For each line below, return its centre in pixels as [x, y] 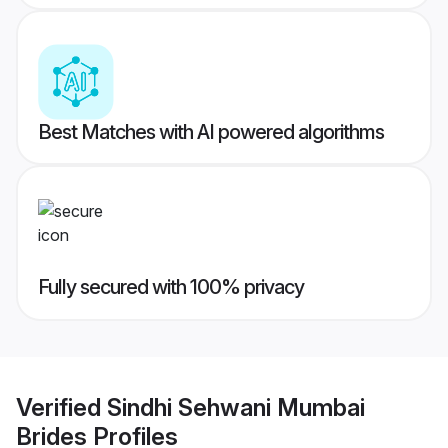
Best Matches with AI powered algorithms [211, 132]
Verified [61, 407]
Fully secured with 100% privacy [171, 287]
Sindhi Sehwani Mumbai [236, 407]
